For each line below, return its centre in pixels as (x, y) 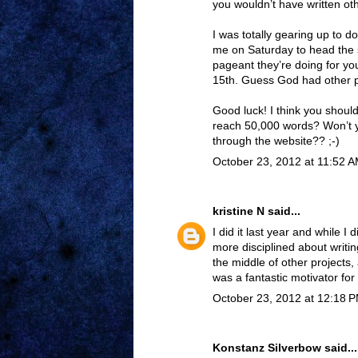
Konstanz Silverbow (267, 348)
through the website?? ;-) (276, 141)
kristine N (239, 211)
